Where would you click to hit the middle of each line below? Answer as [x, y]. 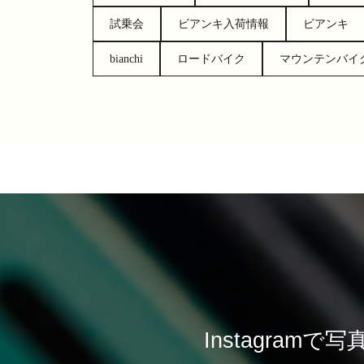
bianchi [126, 58]
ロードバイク [211, 58]
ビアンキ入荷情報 [223, 24]
